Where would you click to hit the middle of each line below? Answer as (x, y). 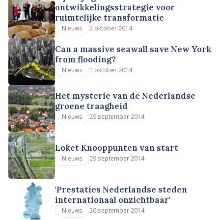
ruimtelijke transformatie (110, 17)
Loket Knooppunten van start (117, 148)
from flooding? (86, 59)
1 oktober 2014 (110, 69)
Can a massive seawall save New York (133, 49)
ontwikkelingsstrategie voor (115, 7)
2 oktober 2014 (110, 28)
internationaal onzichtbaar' (113, 200)
